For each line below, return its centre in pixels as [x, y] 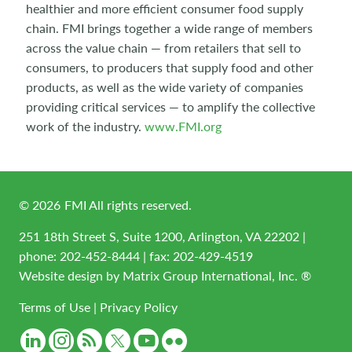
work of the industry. [85, 126]
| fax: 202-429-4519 [196, 256]
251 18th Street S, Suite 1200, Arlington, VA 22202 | [162, 236]
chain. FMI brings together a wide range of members [169, 28]
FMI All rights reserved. [128, 205]
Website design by [71, 276]
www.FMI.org [183, 126]
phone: [39, 256]
